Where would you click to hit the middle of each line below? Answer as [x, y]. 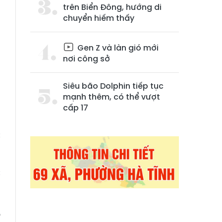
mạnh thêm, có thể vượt [111, 97]
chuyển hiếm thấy [99, 18]
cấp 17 [76, 108]
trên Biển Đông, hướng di [112, 7]
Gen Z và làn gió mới [117, 48]
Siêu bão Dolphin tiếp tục [113, 86]
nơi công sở [86, 59]
